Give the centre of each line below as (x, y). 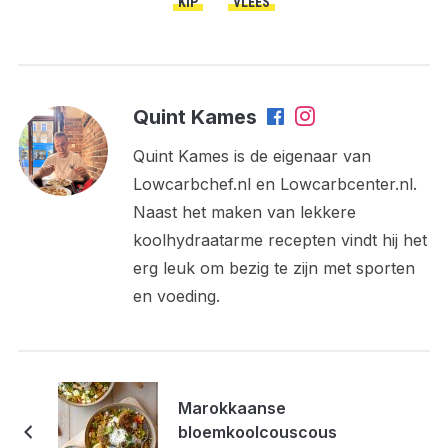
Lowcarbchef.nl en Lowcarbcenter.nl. (274, 184)
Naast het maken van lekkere (244, 212)
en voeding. (176, 296)
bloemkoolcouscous (257, 432)
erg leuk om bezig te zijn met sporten (273, 268)
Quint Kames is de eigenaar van (251, 156)
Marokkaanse (231, 408)
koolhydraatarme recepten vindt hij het (279, 240)
